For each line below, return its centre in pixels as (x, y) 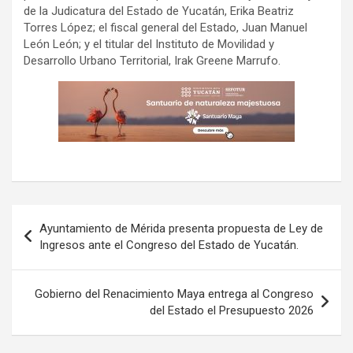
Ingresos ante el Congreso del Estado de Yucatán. (169, 245)
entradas (51, 267)
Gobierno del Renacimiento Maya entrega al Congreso (174, 294)
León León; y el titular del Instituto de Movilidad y (149, 45)
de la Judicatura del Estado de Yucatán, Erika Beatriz (159, 11)
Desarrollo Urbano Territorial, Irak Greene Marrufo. (152, 61)
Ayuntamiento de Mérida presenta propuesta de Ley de (181, 229)
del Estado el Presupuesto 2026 (232, 311)
